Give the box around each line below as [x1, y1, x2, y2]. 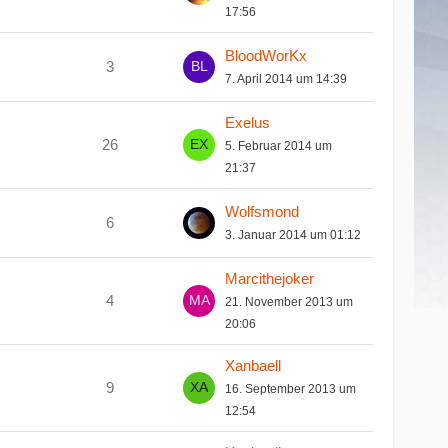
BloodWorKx [225, 46, 308, 64]
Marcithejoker [225, 269, 315, 287]
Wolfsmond [225, 202, 300, 220]
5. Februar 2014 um [225, 138, 333, 153]
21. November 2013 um [225, 294, 354, 309]
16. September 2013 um [225, 381, 357, 396]
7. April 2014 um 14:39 [225, 71, 348, 86]
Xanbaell [225, 356, 282, 374]
